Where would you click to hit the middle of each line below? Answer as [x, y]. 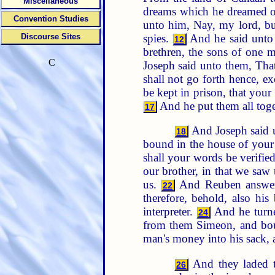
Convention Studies [51, 19]
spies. [157, 38]
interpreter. [170, 212]
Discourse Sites [51, 37]
